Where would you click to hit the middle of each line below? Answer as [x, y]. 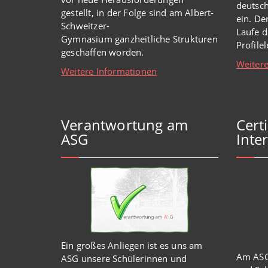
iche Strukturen [185, 39]
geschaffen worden [101, 52]
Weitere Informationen [109, 71]
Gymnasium [87, 39]
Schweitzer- [86, 25]
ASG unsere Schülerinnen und [124, 259]
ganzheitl [133, 39]
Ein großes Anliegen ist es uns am [132, 246]
